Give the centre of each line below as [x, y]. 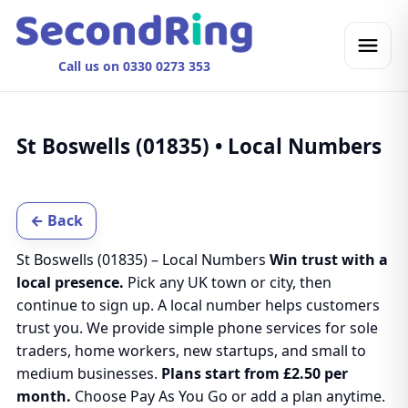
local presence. [70, 282]
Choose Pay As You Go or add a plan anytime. [228, 396]
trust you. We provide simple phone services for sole [197, 328]
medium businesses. [88, 373]
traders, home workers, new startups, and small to [191, 351]
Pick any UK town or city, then [227, 282]
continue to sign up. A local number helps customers [198, 305]
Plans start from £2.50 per [254, 373]
